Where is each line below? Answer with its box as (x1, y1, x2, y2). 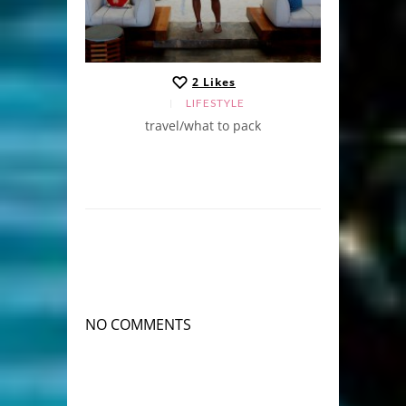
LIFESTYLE (186, 96, 245, 111)
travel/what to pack (145, 117, 261, 135)
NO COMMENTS (85, 314, 191, 335)
